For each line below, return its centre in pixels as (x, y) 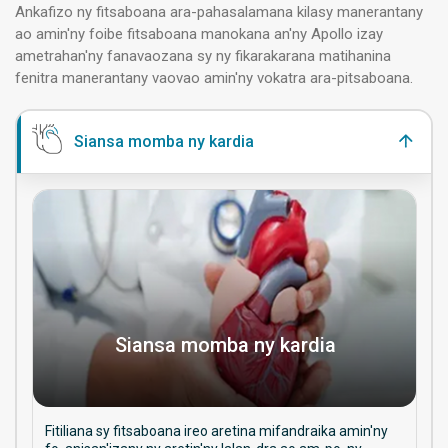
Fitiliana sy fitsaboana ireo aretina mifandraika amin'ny (216, 431)
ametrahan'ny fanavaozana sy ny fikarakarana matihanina (203, 55)
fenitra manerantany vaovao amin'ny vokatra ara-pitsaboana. (214, 77)
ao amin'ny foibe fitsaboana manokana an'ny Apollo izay (199, 33)
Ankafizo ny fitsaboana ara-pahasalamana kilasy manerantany (219, 11)
